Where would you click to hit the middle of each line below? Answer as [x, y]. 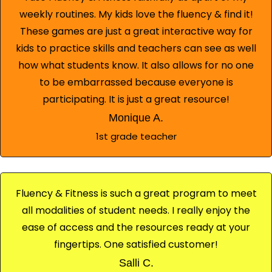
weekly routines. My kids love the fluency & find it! [136, 14]
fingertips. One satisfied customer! [136, 244]
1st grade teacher [136, 136]
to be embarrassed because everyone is [136, 82]
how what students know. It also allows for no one [136, 65]
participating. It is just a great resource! [136, 99]
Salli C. [136, 263]
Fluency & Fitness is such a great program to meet [136, 193]
